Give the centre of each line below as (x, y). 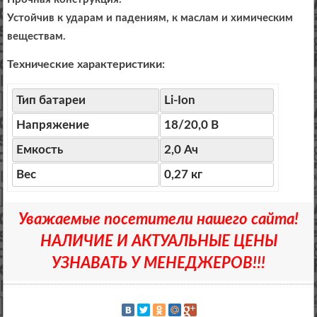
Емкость (40, 150)
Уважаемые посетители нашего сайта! (158, 220)
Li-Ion (180, 100)
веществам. (37, 37)
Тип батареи (51, 100)
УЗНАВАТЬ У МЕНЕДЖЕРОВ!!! (158, 264)
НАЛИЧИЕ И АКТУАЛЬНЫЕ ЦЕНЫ (158, 242)
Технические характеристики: (86, 65)
